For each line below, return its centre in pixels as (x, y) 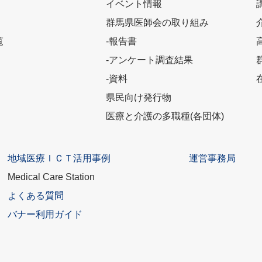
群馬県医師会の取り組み (157, 23)
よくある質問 (35, 196)
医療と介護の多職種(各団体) (165, 116)
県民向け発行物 (138, 98)
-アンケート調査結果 (149, 60)
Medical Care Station (51, 177)
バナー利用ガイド (45, 215)
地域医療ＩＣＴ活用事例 (59, 158)
